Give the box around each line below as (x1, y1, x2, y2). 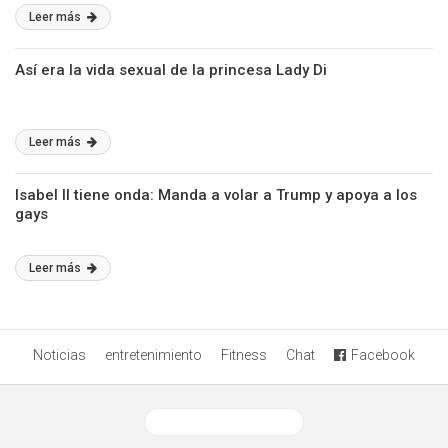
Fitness (221, 347, 267, 363)
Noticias (33, 347, 86, 363)
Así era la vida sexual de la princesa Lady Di (15, 61, 327, 79)
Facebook (351, 347, 415, 363)
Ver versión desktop (175, 415, 288, 429)
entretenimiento (105, 347, 202, 363)
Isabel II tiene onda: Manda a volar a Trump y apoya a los (15, 186, 417, 204)
